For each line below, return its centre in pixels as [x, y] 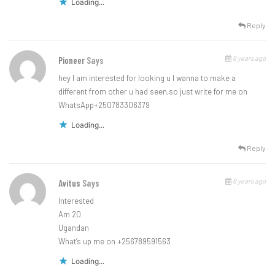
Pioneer [72, 60]
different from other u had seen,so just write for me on [153, 92]
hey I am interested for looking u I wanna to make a [147, 78]
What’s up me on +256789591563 [114, 242]
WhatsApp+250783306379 [104, 105]
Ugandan [74, 228]
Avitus [70, 183]
